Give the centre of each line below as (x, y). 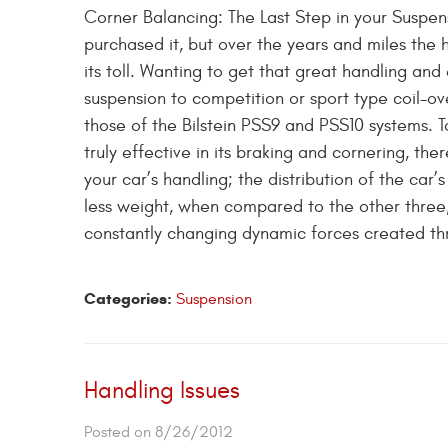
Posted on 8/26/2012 (158, 432)
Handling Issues (162, 391)
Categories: (128, 299)
